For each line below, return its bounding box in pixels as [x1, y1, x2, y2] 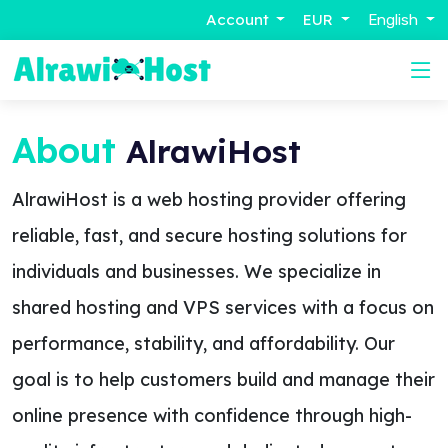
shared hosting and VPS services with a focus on [12, 296, 434, 319]
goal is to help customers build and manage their [12, 368, 435, 391]
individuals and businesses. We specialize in [12, 260, 381, 283]
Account [205, 10, 269, 29]
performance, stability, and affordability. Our [12, 332, 395, 355]
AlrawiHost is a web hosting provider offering [12, 188, 406, 211]
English [368, 11, 423, 29]
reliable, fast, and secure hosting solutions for [12, 224, 407, 247]
